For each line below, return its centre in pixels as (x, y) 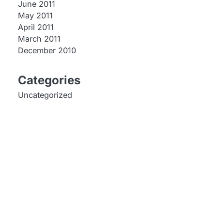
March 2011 (39, 39)
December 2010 (47, 50)
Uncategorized (45, 95)
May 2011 (35, 15)
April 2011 (36, 27)
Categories (49, 80)
